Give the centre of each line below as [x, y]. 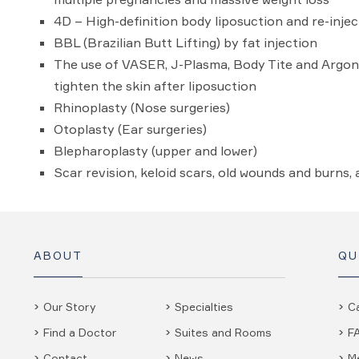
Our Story [69, 307]
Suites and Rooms [223, 332]
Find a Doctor [79, 332]
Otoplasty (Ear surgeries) [130, 129]
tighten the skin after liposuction [155, 86]
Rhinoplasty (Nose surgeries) [141, 107]
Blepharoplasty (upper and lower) [155, 151]
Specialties [204, 307]
